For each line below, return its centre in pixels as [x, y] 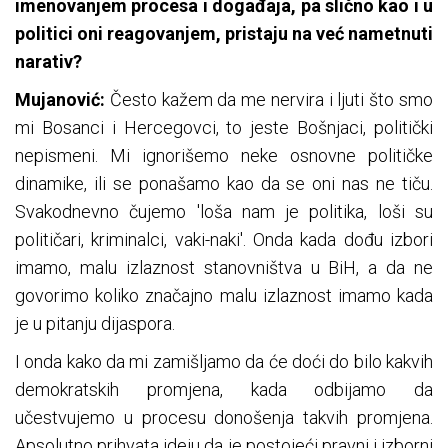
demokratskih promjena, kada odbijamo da [224, 390]
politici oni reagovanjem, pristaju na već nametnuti [224, 34]
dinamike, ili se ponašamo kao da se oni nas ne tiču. [224, 184]
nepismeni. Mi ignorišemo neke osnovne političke [224, 156]
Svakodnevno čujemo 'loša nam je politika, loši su [224, 212]
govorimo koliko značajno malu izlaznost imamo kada [224, 296]
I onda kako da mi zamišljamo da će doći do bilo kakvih [224, 362]
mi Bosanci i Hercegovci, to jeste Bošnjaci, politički [224, 128]
